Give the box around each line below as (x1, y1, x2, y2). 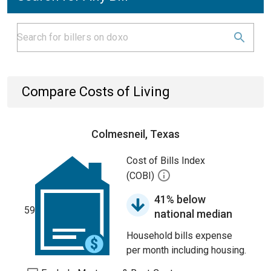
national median (154, 207, 232, 220)
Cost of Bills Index (126, 155, 205, 166)
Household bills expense (126, 230, 232, 241)
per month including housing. (126, 244, 246, 256)
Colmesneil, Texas (91, 128, 180, 140)
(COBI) (126, 170, 157, 182)
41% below (154, 193, 206, 206)
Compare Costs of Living (22, 84, 170, 99)
